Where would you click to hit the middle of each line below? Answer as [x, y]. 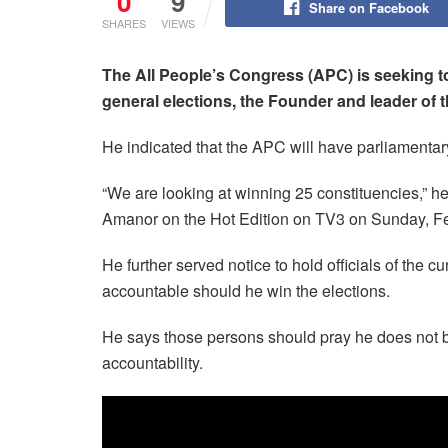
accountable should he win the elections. [246, 290]
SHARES [124, 22]
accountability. [152, 362]
